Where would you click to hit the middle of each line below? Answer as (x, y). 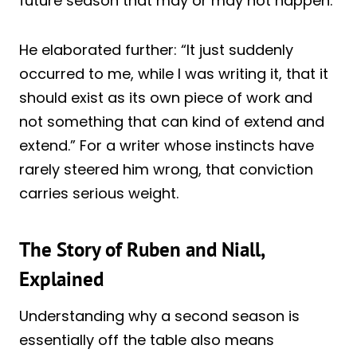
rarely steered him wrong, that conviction (166, 169)
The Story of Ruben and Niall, (141, 250)
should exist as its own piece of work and (166, 97)
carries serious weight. (99, 193)
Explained (61, 279)
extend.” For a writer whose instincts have (167, 145)
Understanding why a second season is (159, 316)
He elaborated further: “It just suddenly (156, 49)
